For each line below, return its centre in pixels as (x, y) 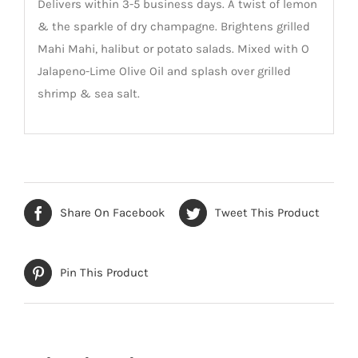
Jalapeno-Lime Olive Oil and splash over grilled (164, 72)
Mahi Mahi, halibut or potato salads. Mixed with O (173, 49)
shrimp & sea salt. (88, 94)
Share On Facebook (112, 213)
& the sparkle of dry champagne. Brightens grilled (173, 27)
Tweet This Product (267, 213)
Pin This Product (104, 273)
